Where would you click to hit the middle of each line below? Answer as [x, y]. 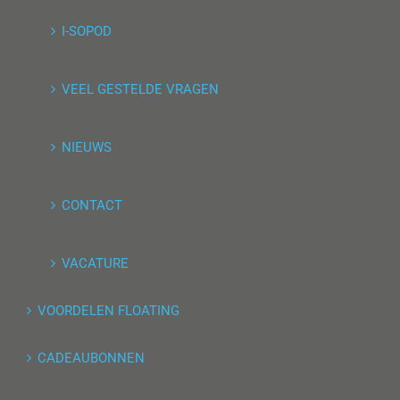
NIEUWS [87, 147]
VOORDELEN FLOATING [108, 311]
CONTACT [92, 205]
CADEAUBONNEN [91, 358]
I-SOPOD [87, 31]
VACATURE [95, 263]
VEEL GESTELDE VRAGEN [140, 89]
